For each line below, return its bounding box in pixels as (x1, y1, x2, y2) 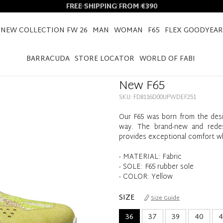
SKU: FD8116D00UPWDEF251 (119, 92, 196, 103)
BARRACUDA (26, 53, 70, 65)
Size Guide (151, 193, 180, 203)
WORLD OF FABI (139, 53, 195, 65)
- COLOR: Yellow (119, 171, 173, 183)
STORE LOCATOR (74, 53, 134, 65)
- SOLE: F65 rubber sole (119, 161, 194, 173)
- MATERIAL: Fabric (119, 151, 182, 163)
